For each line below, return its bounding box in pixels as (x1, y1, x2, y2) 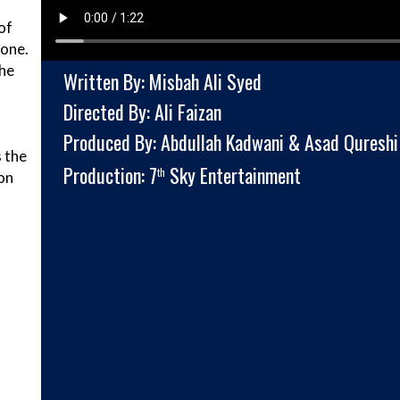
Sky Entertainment (165, 161, 301, 190)
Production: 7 (63, 161, 157, 190)
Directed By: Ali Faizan (63, 96, 221, 126)
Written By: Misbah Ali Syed (63, 66, 262, 96)
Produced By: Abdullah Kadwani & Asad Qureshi (63, 127, 398, 156)
